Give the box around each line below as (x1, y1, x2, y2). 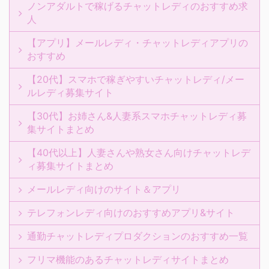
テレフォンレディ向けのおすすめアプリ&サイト (27, 207, 235, 219)
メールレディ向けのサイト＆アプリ (27, 183, 181, 195)
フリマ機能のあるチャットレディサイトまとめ (27, 253, 229, 265)
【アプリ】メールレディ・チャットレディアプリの (27, 37, 248, 49)
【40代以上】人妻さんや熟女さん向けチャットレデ (27, 147, 250, 159)
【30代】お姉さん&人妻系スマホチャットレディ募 (27, 110, 247, 122)
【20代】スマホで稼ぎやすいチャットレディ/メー (27, 73, 244, 85)
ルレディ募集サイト (27, 86, 113, 98)
